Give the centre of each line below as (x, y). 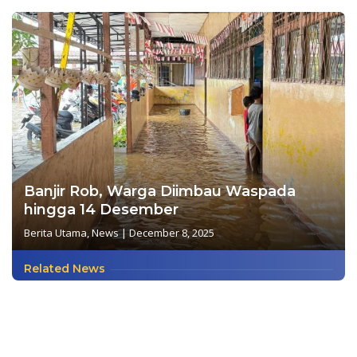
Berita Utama (55, 232)
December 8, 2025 (172, 232)
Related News (65, 268)
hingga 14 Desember (101, 209)
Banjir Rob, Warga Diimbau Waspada (160, 191)
